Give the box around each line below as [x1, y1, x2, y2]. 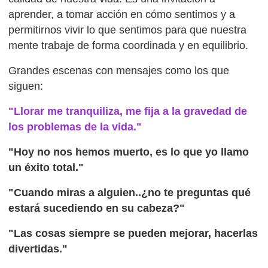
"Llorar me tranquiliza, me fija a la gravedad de [8, 105, 248, 117]
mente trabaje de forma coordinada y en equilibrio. [8, 39, 249, 52]
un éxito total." [8, 161, 84, 173]
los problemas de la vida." [8, 120, 142, 133]
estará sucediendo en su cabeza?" [8, 202, 185, 214]
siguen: [8, 80, 44, 93]
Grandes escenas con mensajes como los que [8, 65, 230, 77]
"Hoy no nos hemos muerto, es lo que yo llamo [8, 145, 249, 158]
